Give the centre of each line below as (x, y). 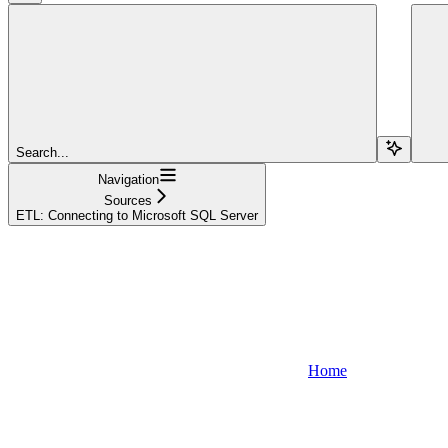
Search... (42, 152)
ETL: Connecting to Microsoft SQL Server (137, 215)
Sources (128, 200)
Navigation (128, 179)
